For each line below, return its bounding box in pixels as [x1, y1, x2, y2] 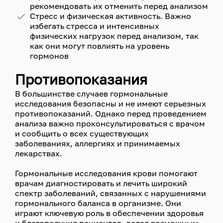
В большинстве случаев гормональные [15, 89, 168, 99]
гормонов [30, 51, 69, 61]
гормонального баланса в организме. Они [15, 198, 181, 209]
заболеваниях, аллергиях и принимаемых [15, 138, 180, 149]
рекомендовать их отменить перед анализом [30, 1, 208, 11]
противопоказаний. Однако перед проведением [15, 109, 207, 119]
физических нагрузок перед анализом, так [30, 31, 199, 41]
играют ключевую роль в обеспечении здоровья [15, 208, 204, 219]
